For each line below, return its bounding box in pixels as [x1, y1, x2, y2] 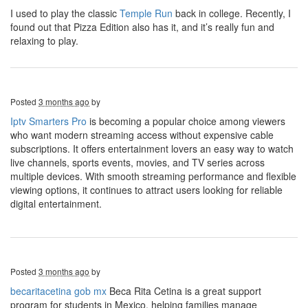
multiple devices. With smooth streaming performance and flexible [10, 169, 296, 183]
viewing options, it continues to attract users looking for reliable [10, 183, 283, 197]
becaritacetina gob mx [10, 284, 107, 298]
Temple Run [120, 6, 173, 20]
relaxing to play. [10, 34, 78, 47]
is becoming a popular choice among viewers [87, 114, 285, 128]
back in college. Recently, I [173, 6, 291, 20]
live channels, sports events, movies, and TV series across [10, 155, 265, 169]
